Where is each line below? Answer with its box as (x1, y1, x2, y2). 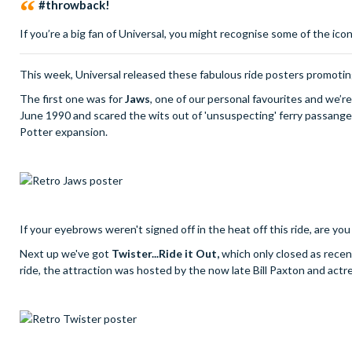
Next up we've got (20, 247, 112, 261)
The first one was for (20, 92, 125, 106)
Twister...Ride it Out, (112, 247, 222, 261)
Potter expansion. (20, 125, 110, 139)
